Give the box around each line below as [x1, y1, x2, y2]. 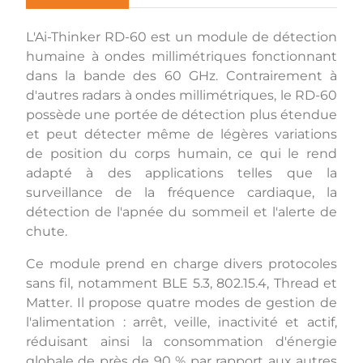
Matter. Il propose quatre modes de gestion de [26, 294, 337, 310]
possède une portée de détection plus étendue [26, 106, 337, 122]
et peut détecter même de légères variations [26, 126, 337, 142]
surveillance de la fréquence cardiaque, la [26, 184, 337, 200]
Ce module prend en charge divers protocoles [26, 255, 337, 271]
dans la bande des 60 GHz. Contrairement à [26, 67, 337, 83]
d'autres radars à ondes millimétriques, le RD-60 [26, 87, 337, 103]
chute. [26, 223, 67, 239]
